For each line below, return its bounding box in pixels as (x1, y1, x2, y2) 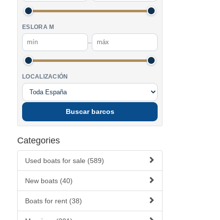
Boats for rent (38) (25, 197, 82, 205)
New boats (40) (25, 177, 73, 185)
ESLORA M (22, 24, 55, 30)
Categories (17, 136, 60, 145)
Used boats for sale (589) (25, 157, 104, 165)
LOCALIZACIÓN (22, 74, 68, 80)
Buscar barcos (65, 108, 114, 115)
